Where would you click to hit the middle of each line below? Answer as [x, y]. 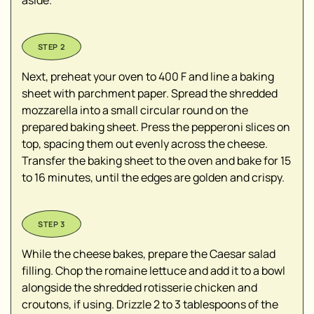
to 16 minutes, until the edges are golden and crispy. [153, 178]
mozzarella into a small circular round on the [135, 110]
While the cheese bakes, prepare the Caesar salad [149, 254]
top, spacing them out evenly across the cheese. [145, 144]
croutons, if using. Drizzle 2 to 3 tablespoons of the [150, 305]
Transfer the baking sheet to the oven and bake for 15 [156, 161]
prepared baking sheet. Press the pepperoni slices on [156, 127]
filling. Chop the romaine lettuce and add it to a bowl [153, 271]
